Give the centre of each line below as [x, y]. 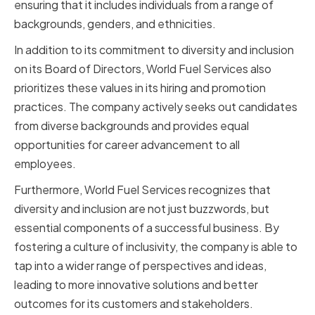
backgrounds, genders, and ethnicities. [115, 24]
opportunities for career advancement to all [127, 145]
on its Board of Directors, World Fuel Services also [143, 69]
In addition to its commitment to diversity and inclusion [154, 50]
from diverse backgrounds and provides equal [131, 126]
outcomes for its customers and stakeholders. [134, 304]
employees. [45, 164]
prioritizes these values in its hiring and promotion [140, 88]
